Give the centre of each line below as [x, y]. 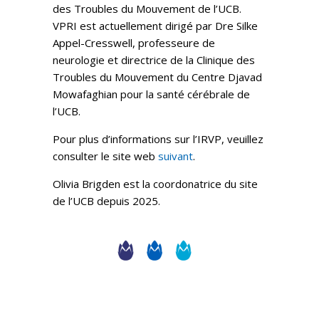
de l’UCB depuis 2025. [106, 201]
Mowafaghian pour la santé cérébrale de [151, 94]
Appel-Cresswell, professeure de [134, 43]
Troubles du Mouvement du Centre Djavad [157, 77]
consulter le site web [105, 156]
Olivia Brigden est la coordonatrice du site [155, 184]
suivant [176, 156]
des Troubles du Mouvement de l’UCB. [147, 9]
